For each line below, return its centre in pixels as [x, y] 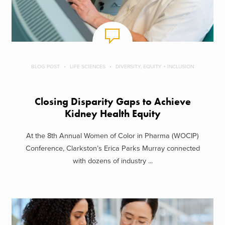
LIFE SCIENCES [88, 66]
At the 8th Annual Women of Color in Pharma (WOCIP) [113, 136]
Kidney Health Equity [113, 114]
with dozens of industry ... [113, 161]
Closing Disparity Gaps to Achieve [113, 101]
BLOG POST [45, 66]
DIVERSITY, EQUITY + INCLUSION [155, 66]
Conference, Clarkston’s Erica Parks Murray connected [113, 149]
